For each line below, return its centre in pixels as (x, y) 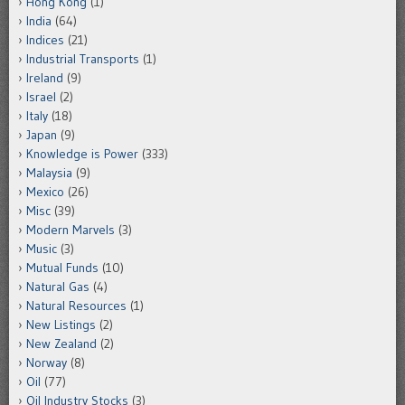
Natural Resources (76, 305)
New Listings (61, 324)
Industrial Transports (83, 58)
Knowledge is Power (82, 153)
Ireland (45, 77)
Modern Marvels (71, 229)
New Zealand (61, 343)
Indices (45, 39)
